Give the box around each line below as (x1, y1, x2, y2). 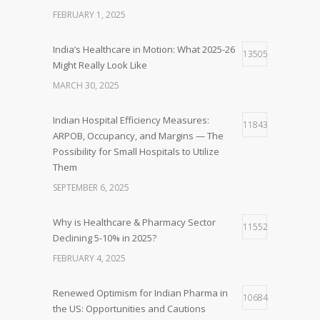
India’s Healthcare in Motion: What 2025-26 (53, 43, 235, 56)
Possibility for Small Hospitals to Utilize (53, 145, 219, 159)
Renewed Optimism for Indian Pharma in (53, 286, 228, 300)
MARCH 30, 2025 (53, 79, 119, 92)
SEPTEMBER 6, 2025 (53, 181, 129, 194)
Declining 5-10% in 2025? (53, 231, 156, 245)
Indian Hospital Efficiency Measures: (53, 114, 209, 127)
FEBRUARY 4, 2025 (53, 252, 126, 265)
